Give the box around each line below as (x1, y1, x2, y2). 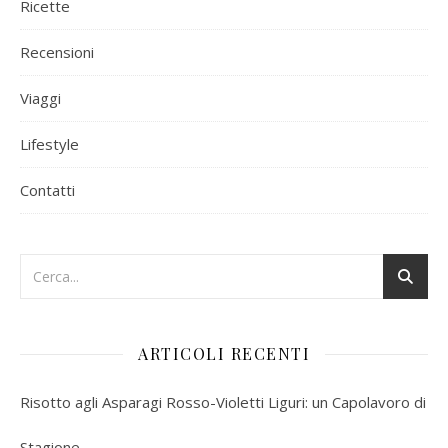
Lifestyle (20, 134, 79, 154)
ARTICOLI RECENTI (138, 343, 310, 364)
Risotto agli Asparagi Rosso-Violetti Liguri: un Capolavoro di (20, 392, 426, 412)
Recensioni (20, 42, 94, 62)
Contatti (20, 180, 75, 200)
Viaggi (20, 88, 61, 108)
